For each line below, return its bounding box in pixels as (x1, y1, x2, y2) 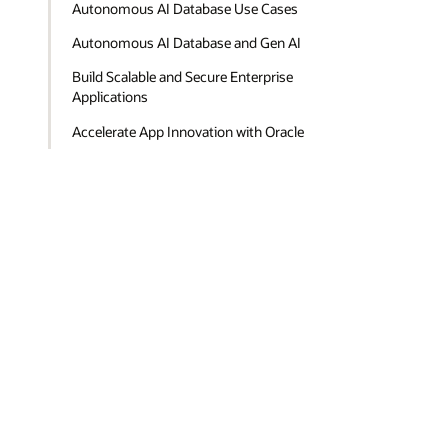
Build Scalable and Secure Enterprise (72, 67, 294, 87)
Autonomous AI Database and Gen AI (72, 33, 302, 52)
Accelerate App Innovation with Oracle (72, 121, 305, 141)
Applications (72, 87, 149, 107)
